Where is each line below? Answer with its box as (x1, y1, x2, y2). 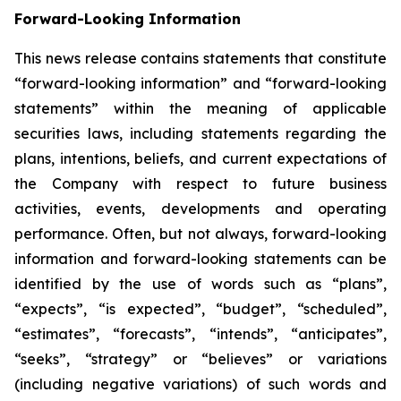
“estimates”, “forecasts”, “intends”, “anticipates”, (14, 325, 387, 343)
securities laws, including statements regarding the (14, 124, 387, 142)
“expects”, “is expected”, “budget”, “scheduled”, (14, 300, 387, 318)
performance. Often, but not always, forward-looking (14, 225, 387, 243)
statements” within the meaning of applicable (14, 99, 387, 117)
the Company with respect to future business (14, 175, 387, 192)
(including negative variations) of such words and (14, 375, 387, 393)
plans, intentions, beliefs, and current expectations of (14, 149, 387, 167)
